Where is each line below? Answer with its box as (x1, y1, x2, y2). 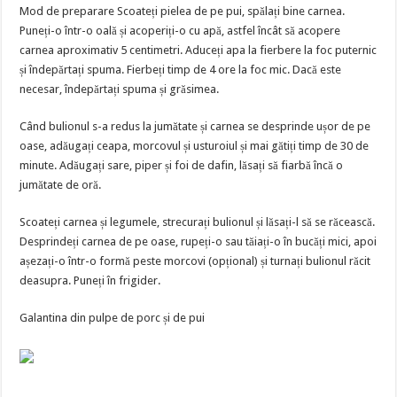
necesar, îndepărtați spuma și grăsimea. (19, 82, 220, 96)
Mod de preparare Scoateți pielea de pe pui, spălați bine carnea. (19, 4, 346, 18)
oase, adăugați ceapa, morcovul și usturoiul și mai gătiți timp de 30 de (19, 139, 370, 152)
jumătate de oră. (19, 178, 102, 191)
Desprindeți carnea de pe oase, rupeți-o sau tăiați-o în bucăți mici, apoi (19, 235, 378, 248)
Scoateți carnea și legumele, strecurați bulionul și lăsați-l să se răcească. (19, 215, 376, 229)
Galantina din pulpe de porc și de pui (19, 311, 206, 324)
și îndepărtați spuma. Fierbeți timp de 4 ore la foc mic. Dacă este (19, 63, 342, 76)
